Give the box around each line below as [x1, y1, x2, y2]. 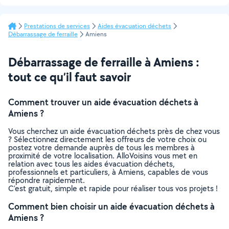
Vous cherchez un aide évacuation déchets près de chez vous [8, 126, 220, 136]
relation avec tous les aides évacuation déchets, [8, 158, 175, 169]
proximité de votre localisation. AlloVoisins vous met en [8, 150, 197, 161]
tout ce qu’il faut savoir [8, 68, 131, 85]
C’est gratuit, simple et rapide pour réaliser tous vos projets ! [8, 183, 218, 194]
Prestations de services [24, 21, 90, 30]
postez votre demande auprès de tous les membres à [8, 142, 195, 153]
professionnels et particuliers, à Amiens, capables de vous [8, 167, 208, 177]
